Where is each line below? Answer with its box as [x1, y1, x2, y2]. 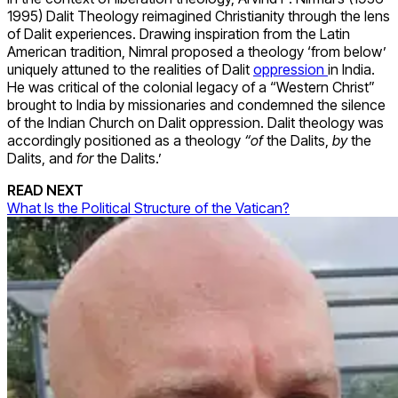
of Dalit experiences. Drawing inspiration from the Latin [7, 25, 350, 44]
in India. [328, 60, 375, 79]
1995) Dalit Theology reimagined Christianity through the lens [7, 7, 390, 26]
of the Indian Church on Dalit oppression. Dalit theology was [7, 114, 384, 132]
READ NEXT [7, 181, 84, 200]
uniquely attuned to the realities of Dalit [7, 60, 253, 79]
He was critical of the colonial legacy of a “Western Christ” [7, 78, 375, 97]
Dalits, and [7, 149, 76, 168]
